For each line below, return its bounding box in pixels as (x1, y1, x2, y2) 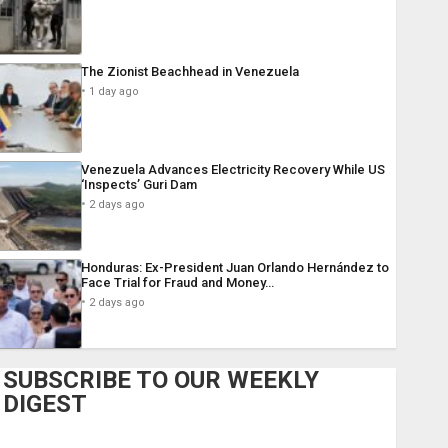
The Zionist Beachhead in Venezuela (80, 64, 299, 80)
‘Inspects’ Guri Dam (80, 177, 197, 193)
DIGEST (2, 390, 87, 419)
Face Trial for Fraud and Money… (80, 275, 274, 291)
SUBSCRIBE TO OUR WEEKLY (2, 366, 319, 395)
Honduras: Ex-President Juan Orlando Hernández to (80, 260, 389, 276)
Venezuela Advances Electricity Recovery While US (80, 162, 385, 178)
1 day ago (88, 85, 139, 99)
